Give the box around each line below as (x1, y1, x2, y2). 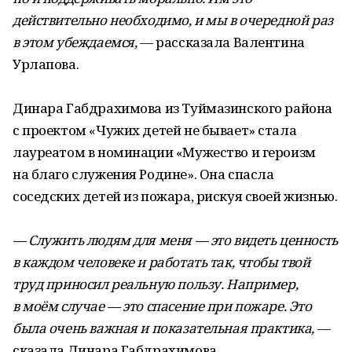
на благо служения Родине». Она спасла (13, 165, 274, 183)
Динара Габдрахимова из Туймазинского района (13, 99, 332, 117)
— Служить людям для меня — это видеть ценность (13, 231, 338, 249)
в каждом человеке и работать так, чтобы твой (13, 253, 310, 271)
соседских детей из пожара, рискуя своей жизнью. (13, 187, 338, 205)
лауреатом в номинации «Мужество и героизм (13, 143, 316, 161)
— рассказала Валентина (137, 33, 305, 51)
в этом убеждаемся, (13, 33, 137, 51)
